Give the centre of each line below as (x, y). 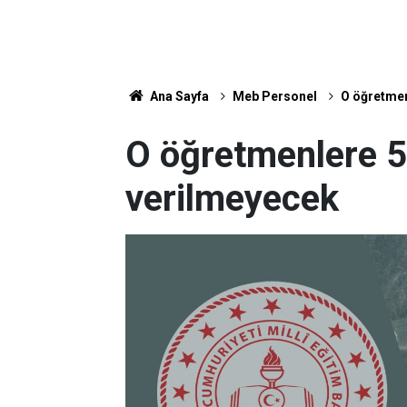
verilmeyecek (232, 199)
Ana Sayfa (178, 96)
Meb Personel (274, 96)
